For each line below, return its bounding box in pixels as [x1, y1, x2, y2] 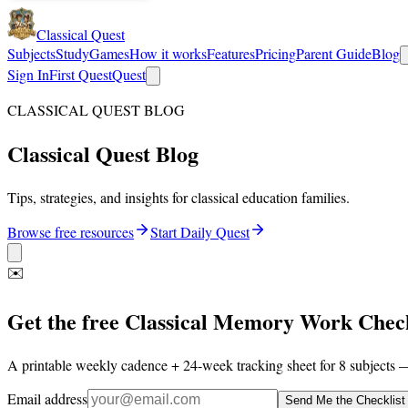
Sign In [7, 65, 49, 84]
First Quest [49, 65, 112, 84]
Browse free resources [7, 221, 134, 241]
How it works [129, 44, 207, 63]
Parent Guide [296, 44, 372, 63]
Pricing [255, 44, 296, 63]
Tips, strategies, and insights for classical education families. [7, 187, 350, 207]
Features [207, 44, 255, 63]
